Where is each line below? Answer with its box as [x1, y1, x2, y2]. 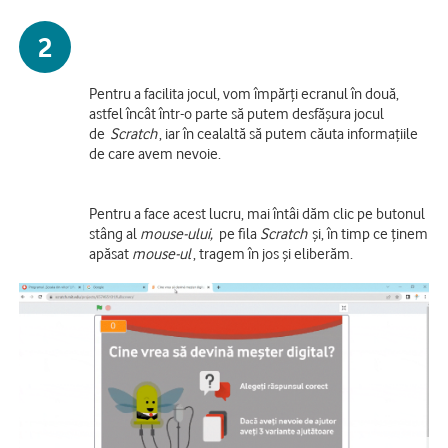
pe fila [219, 223, 260, 244]
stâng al [89, 223, 140, 244]
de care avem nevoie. [89, 143, 226, 164]
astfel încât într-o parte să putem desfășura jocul [89, 103, 384, 124]
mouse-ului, [140, 223, 217, 244]
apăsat [89, 243, 132, 264]
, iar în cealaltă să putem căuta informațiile [159, 123, 418, 144]
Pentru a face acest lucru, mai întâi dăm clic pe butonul [89, 203, 425, 224]
